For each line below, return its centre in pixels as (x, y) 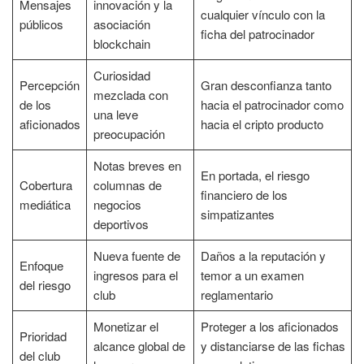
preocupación (129, 134)
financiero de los (244, 195)
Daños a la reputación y (263, 256)
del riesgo (45, 285)
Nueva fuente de (136, 256)
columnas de (127, 185)
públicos (41, 24)
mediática (45, 205)
